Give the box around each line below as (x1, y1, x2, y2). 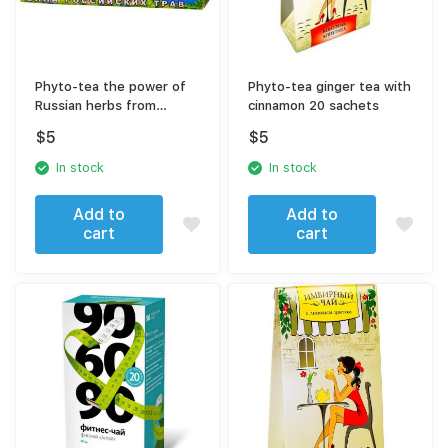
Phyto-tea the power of (35, 79, 187, 95)
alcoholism (35, 117, 101, 133)
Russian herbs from (35, 98, 157, 114)
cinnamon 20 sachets (248, 98, 380, 114)
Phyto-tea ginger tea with (248, 79, 412, 95)
